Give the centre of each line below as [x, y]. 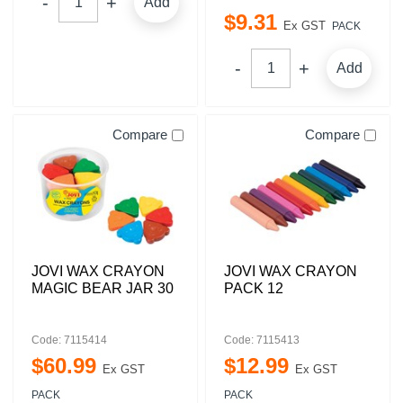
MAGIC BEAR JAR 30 [103, 288]
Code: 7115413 [262, 340]
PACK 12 [254, 288]
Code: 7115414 [69, 340]
